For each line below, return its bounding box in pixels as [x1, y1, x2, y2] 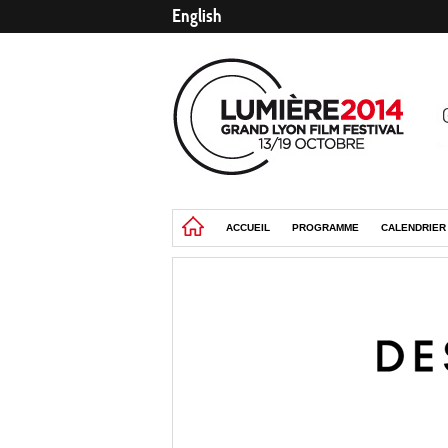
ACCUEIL [226, 222, 270, 233]
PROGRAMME [292, 222, 359, 233]
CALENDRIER [381, 222, 446, 233]
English [172, 5, 222, 27]
